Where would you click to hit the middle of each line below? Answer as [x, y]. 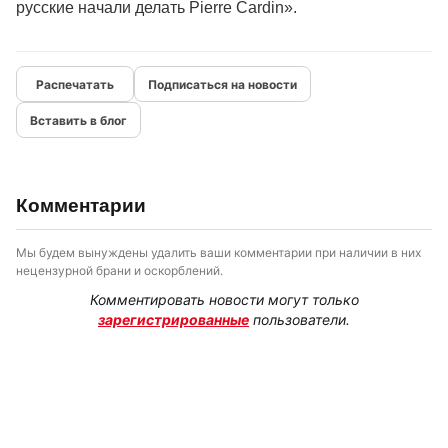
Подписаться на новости [222, 84]
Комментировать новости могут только [224, 299]
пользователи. [299, 319]
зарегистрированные [173, 319]
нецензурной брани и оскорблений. [119, 270]
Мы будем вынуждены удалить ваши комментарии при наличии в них [218, 252]
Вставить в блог [78, 120]
